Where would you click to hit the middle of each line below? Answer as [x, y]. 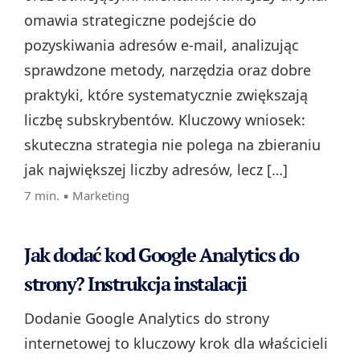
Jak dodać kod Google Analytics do [162, 255]
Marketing [101, 196]
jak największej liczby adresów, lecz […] [156, 170]
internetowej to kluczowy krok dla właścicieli [176, 344]
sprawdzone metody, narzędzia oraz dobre [168, 70]
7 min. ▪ [48, 196]
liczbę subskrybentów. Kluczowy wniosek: [165, 120]
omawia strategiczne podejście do [140, 20]
